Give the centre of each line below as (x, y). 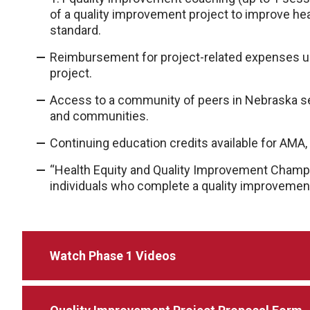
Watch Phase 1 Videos (113, 256)
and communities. (99, 116)
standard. (75, 30)
